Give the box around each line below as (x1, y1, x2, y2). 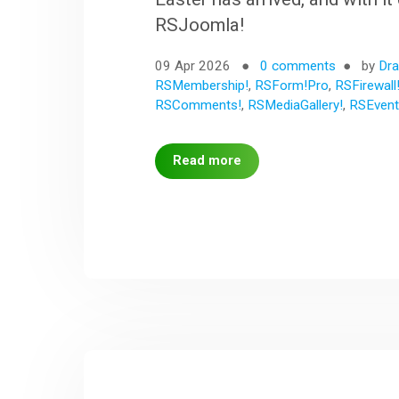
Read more (173, 152, 242, 168)
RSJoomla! (155, 13, 245, 36)
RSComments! (155, 96, 242, 113)
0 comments (260, 57, 337, 74)
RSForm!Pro (255, 77, 330, 94)
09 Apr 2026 (155, 57, 235, 74)
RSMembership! (155, 77, 249, 94)
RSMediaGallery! (248, 96, 344, 113)
